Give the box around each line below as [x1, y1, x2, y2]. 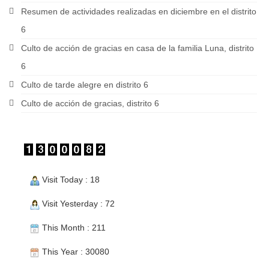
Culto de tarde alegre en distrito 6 [21, 80, 148, 89]
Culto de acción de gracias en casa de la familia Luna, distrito [21, 43, 254, 53]
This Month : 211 [40, 223, 106, 233]
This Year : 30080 [40, 247, 109, 257]
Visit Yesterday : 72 [40, 199, 115, 209]
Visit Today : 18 [40, 175, 100, 185]
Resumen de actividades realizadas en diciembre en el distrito [21, 7, 256, 16]
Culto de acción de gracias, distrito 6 [21, 98, 159, 108]
